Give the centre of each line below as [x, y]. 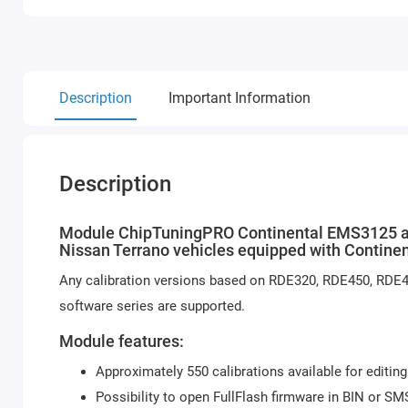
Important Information [240, 98]
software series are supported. [152, 306]
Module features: [122, 341]
